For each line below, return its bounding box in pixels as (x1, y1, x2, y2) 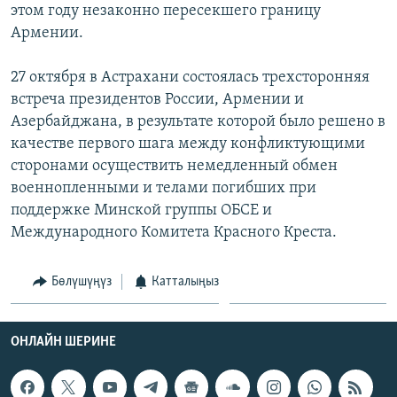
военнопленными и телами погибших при (11, 179, 316, 197)
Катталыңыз (152, 274, 219, 289)
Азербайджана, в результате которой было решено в (11, 113, 385, 130)
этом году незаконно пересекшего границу (11, 2, 321, 19)
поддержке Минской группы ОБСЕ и (11, 201, 272, 219)
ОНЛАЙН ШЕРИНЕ (11, 335, 116, 350)
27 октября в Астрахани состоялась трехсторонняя (11, 68, 370, 86)
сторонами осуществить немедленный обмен (11, 157, 338, 175)
